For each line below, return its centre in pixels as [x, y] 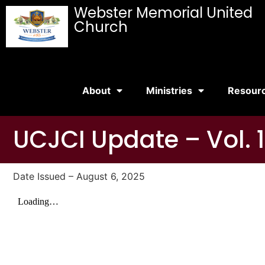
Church [101, 27]
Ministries [169, 91]
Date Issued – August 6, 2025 [79, 176]
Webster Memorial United [163, 13]
